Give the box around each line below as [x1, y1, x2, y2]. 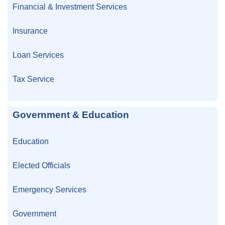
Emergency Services [13, 185, 86, 194]
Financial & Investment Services [13, 2, 127, 11]
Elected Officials [13, 161, 70, 170]
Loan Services [13, 50, 64, 59]
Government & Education [13, 109, 129, 120]
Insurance [13, 26, 48, 35]
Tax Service [13, 74, 54, 83]
